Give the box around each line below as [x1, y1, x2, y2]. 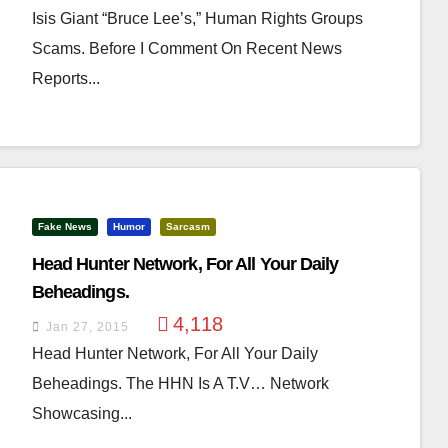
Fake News [37, 221, 92, 232]
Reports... [31, 70, 100, 87]
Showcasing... [31, 405, 132, 422]
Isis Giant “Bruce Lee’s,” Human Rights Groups [31, 10, 363, 27]
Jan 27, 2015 [45, 320, 129, 334]
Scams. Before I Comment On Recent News [31, 40, 342, 57]
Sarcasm [165, 221, 210, 232]
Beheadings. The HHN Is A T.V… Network [31, 375, 329, 392]
